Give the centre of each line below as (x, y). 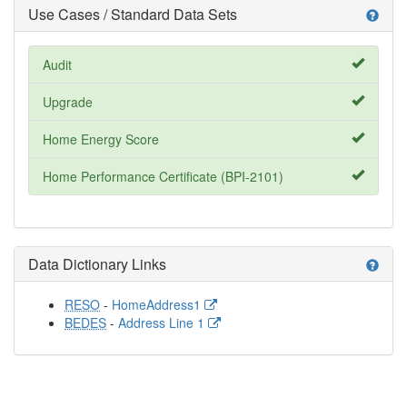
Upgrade (68, 102)
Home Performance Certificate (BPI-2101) (163, 176)
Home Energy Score (101, 139)
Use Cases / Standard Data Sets (133, 14)
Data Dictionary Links (97, 264)
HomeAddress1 (158, 304)
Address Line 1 (163, 323)
